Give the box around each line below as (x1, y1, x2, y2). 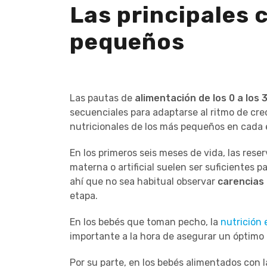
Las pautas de (70, 92, 135, 104)
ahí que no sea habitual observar (70, 175, 218, 187)
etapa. (70, 190, 98, 201)
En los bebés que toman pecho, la (70, 216, 221, 228)
